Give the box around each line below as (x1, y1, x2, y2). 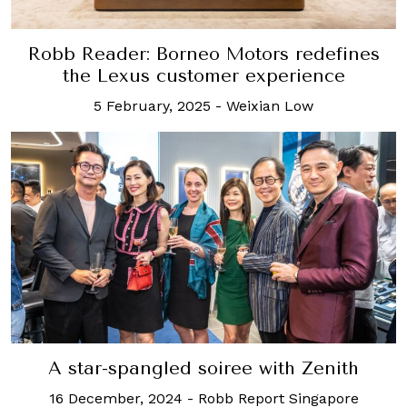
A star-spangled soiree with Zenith (48, 357, 359, 379)
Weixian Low (226, 96, 313, 114)
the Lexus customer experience (62, 65, 345, 86)
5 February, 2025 (94, 96, 211, 114)
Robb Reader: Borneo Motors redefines (27, 43, 380, 65)
